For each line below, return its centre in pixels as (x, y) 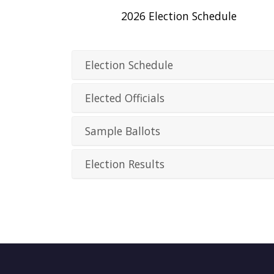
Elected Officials (125, 98)
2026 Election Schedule (179, 16)
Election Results (125, 164)
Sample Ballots (123, 131)
